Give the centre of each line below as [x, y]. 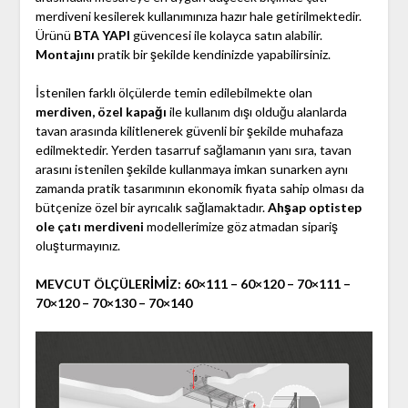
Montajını [65, 55]
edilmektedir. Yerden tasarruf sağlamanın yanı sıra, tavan [193, 150]
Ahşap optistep [314, 208]
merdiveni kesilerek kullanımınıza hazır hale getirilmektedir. [198, 16]
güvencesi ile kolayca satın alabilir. [226, 36]
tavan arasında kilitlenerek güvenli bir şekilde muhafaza [189, 131]
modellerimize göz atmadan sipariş [240, 227]
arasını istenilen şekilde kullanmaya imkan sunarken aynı [191, 169]
